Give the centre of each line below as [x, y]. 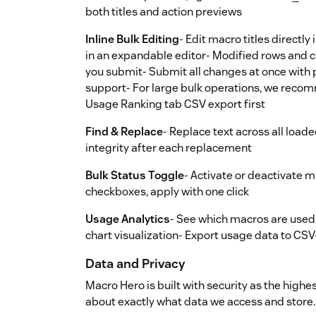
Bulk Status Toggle [135, 176]
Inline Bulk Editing [132, 39]
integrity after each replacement [169, 148]
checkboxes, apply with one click [167, 192]
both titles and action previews [164, 12]
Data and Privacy [135, 264]
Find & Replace [124, 132]
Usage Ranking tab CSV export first [175, 104]
